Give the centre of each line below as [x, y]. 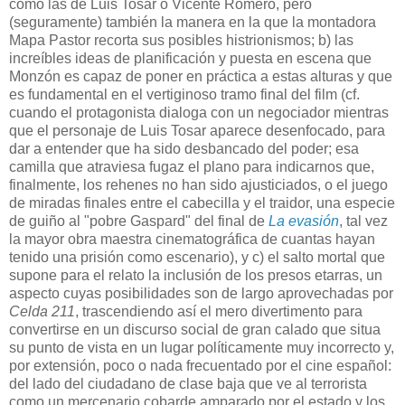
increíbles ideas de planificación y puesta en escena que [190, 59]
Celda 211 [42, 312]
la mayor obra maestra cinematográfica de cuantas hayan [192, 240]
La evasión [304, 221]
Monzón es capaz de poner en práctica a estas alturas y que [201, 77]
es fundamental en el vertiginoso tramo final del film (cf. [184, 95]
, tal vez [363, 221]
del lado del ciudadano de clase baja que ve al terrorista [188, 384]
